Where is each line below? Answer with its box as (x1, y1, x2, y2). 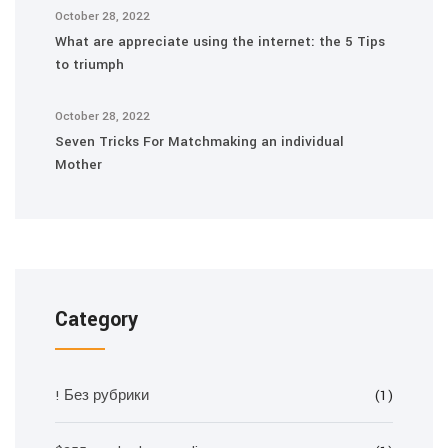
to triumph (55, 55, 124, 74)
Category (55, 305, 138, 334)
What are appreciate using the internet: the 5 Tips (55, 32, 385, 51)
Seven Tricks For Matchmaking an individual (55, 132, 344, 151)
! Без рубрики (55, 386, 149, 405)
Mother (55, 155, 102, 174)
